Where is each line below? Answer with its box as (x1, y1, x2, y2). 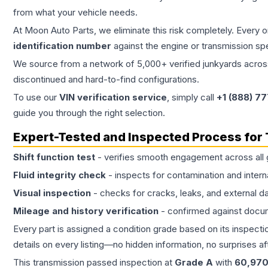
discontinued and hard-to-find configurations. (13, 74, 199, 86)
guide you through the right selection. (13, 107, 165, 119)
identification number (13, 40, 111, 52)
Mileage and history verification (13, 205, 159, 217)
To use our (13, 92, 59, 103)
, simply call (167, 92, 217, 103)
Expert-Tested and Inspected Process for (13, 130, 265, 145)
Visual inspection (13, 187, 91, 199)
